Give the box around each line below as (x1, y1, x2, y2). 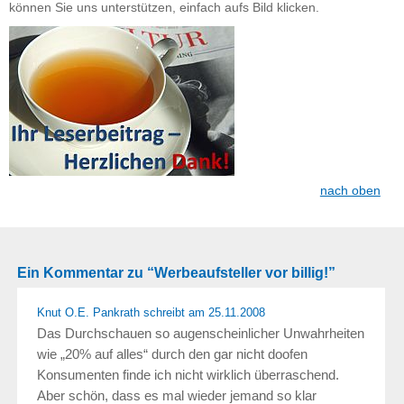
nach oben (319, 183, 381, 197)
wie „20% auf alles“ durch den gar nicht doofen (36, 345, 308, 362)
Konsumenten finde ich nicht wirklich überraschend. (36, 366, 339, 382)
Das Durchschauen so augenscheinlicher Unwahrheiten (36, 325, 364, 341)
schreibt (139, 305, 185, 319)
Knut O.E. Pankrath (36, 305, 140, 319)
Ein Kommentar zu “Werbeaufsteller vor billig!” (16, 264, 335, 281)
